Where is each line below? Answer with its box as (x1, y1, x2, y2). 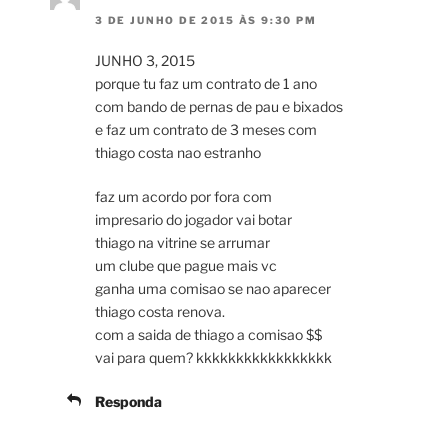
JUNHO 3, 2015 (95, 52, 195, 70)
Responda (95, 393, 162, 411)
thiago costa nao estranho (95, 144, 261, 162)
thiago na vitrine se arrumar (95, 234, 270, 252)
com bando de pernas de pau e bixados (95, 98, 343, 116)
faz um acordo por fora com (95, 188, 272, 206)
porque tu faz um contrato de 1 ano (95, 75, 317, 93)
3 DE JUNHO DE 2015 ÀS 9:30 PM (95, 14, 317, 27)
